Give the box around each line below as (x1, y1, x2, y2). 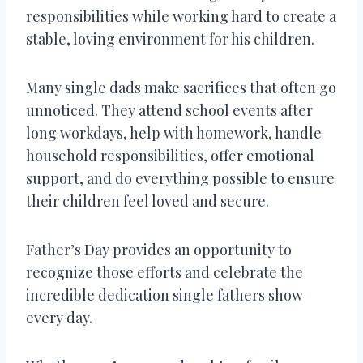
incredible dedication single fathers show (26, 284, 303, 305)
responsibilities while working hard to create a (26, 6, 336, 26)
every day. (26, 307, 92, 327)
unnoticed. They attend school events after (26, 100, 313, 120)
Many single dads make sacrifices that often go (26, 77, 336, 97)
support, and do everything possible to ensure (26, 168, 335, 188)
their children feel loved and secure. (26, 190, 269, 211)
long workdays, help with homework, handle (26, 122, 322, 143)
